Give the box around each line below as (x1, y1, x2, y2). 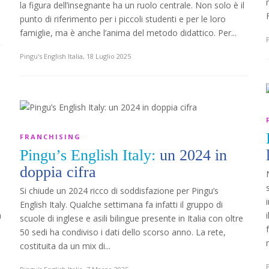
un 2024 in (160, 147, 227, 164)
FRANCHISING (20, 132, 81, 141)
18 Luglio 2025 (86, 52, 131, 61)
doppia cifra (20, 163, 96, 181)
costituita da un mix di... (20, 240, 110, 252)
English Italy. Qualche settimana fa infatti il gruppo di (20, 199, 223, 210)
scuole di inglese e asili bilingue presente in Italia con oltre (20, 213, 243, 224)
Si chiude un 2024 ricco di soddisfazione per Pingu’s (20, 185, 219, 196)
